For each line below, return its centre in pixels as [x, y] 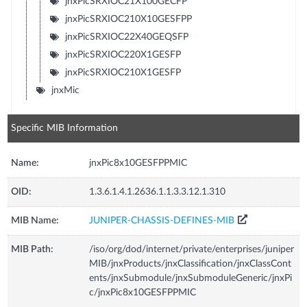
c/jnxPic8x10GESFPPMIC [143, 292]
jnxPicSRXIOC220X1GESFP [123, 54]
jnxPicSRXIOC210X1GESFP [123, 72]
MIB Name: [35, 220]
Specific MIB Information [65, 128]
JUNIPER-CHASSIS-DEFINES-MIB [162, 220]
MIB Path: [33, 249]
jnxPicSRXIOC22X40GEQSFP [126, 37]
